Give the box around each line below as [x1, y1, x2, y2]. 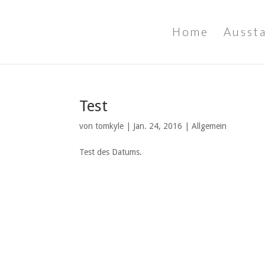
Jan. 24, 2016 [133, 121, 183, 131]
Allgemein [192, 121, 227, 131]
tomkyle [95, 121, 124, 131]
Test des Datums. [79, 147, 143, 157]
